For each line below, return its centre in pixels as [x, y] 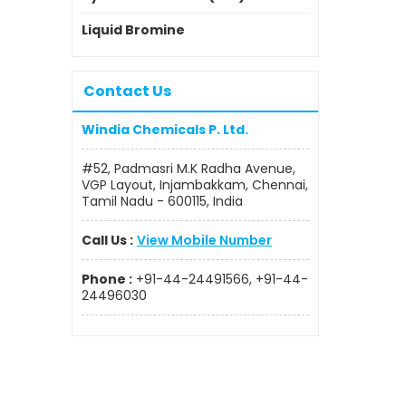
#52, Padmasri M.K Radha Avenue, [188, 168]
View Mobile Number [204, 240]
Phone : [107, 279]
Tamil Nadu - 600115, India [162, 201]
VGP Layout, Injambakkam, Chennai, [195, 184]
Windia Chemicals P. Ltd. [165, 129]
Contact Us [127, 91]
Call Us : [107, 240]
